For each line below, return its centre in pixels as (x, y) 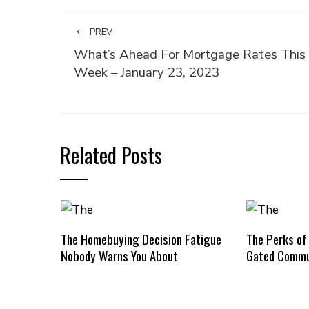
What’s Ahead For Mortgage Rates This (190, 54)
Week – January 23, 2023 (147, 72)
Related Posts (111, 155)
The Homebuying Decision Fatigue (141, 239)
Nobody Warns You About (119, 255)
